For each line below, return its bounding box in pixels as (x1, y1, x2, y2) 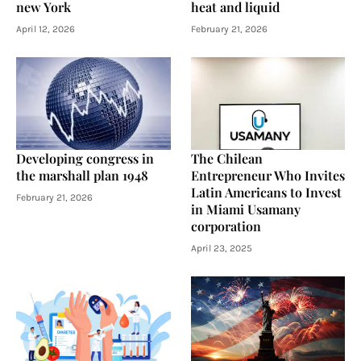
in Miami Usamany (190, 201, 301, 218)
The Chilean (190, 150, 263, 168)
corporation (190, 218, 261, 235)
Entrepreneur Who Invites (190, 167, 345, 185)
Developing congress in (16, 150, 154, 168)
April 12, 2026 (16, 23, 75, 35)
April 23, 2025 (190, 243, 252, 255)
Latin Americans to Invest (190, 184, 342, 201)
